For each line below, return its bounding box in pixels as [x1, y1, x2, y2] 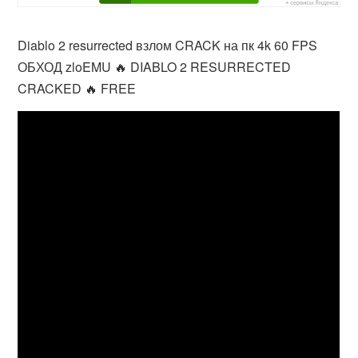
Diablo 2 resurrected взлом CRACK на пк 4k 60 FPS [18, 36, 318, 55]
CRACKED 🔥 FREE [18, 79, 137, 98]
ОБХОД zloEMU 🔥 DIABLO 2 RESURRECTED [18, 58, 292, 77]
